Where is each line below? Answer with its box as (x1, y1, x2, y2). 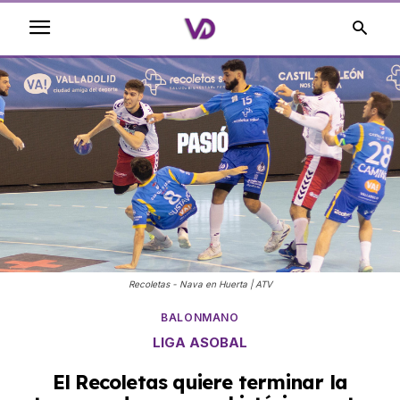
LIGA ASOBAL (153, 333, 247, 351)
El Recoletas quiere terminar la (52, 369, 348, 395)
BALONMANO (161, 310, 239, 324)
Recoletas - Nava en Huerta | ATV (128, 279, 272, 290)
